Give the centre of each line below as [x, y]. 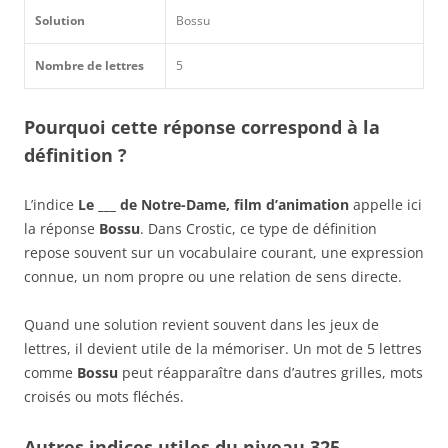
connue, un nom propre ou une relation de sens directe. [213, 276]
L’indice [51, 204]
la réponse [61, 228]
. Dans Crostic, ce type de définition [258, 228]
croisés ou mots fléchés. [104, 396]
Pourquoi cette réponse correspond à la [202, 126]
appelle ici [385, 204]
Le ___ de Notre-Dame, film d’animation [213, 204]
